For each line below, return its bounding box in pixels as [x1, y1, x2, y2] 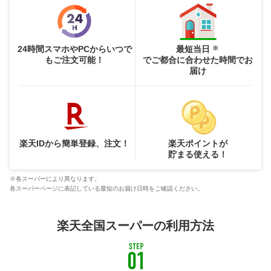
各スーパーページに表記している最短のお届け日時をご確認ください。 [10, 184, 203, 192]
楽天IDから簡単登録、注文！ [19, 138, 129, 148]
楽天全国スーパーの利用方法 [57, 218, 214, 232]
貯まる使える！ [168, 149, 227, 159]
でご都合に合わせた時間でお [143, 54, 253, 65]
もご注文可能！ [45, 54, 104, 65]
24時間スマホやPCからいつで [17, 44, 132, 54]
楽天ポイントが [168, 138, 227, 148]
